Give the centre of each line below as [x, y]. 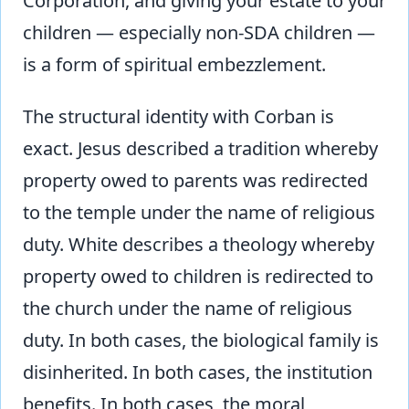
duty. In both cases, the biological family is [201, 341]
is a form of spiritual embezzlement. [174, 65]
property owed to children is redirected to [198, 277]
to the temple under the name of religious [199, 213]
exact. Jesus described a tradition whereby [200, 149]
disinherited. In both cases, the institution [198, 372]
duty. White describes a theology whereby [199, 245]
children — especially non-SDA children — [199, 33]
